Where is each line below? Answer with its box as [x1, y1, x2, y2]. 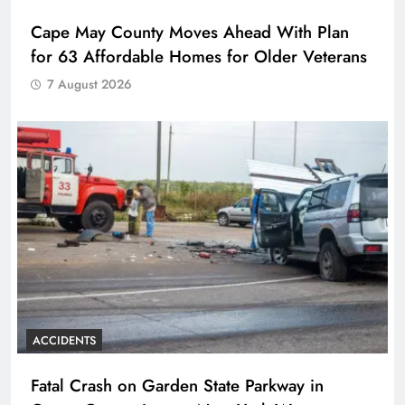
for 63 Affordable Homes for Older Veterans [31, 44, 367, 70]
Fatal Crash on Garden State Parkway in [31, 372, 324, 398]
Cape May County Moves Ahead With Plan [31, 20, 349, 45]
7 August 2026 [47, 75, 132, 94]
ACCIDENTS [33, 331, 96, 349]
